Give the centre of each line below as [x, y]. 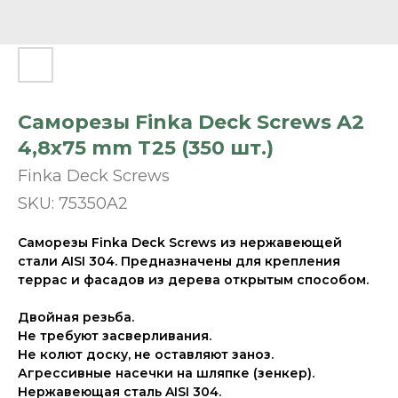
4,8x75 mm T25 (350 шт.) [146, 148]
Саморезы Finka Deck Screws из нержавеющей [180, 243]
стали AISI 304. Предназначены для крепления [179, 261]
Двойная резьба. [76, 317]
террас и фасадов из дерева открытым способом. [193, 280]
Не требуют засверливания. [115, 336]
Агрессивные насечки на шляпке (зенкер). [166, 373]
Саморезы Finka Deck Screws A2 [191, 122]
